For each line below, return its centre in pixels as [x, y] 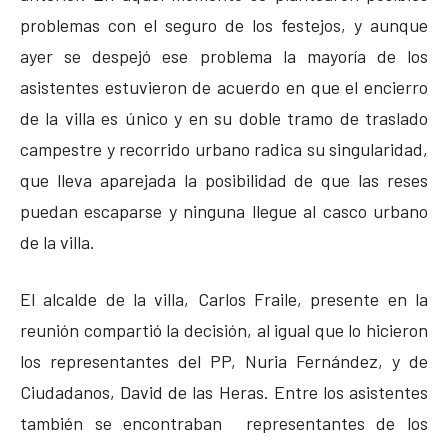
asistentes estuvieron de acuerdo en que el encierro [224, 86]
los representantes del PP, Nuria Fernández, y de [224, 360]
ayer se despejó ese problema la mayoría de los [224, 55]
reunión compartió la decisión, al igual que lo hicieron [224, 329]
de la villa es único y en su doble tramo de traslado [224, 117]
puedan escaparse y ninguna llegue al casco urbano [224, 210]
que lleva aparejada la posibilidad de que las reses [224, 179]
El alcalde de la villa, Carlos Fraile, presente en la [224, 298]
